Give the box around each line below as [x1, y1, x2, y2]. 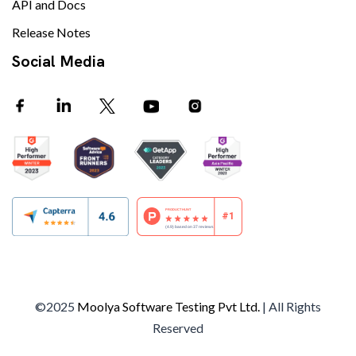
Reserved [153, 320, 203, 336]
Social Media [12, 51, 105, 72]
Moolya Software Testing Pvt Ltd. [77, 299, 260, 315]
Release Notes [12, 25, 91, 41]
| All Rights [260, 299, 321, 315]
